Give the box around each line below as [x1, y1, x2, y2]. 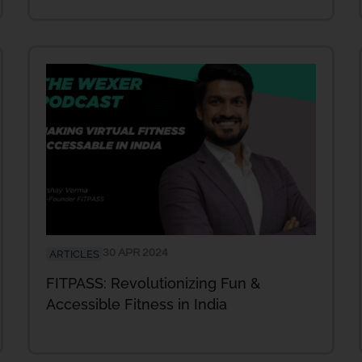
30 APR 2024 [103, 247, 168, 259]
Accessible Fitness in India [46, 296, 227, 314]
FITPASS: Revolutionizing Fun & [46, 275, 260, 293]
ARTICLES [49, 248, 99, 261]
